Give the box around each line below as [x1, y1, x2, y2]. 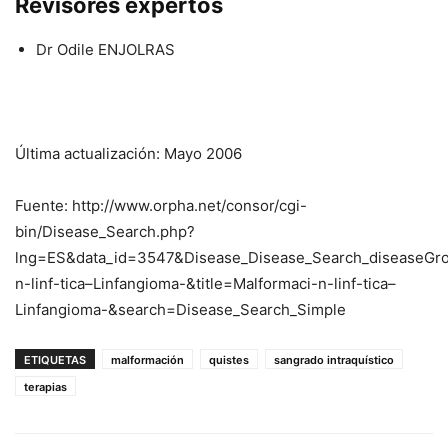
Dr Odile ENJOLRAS [36, 39, 175, 59]
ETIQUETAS [24, 352, 86, 367]
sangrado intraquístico [274, 352, 394, 367]
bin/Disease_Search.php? [15, 221, 195, 241]
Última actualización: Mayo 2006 [15, 143, 242, 163]
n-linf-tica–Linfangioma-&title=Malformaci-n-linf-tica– [15, 273, 396, 293]
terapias [24, 379, 67, 394]
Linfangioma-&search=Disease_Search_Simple [15, 299, 346, 319]
